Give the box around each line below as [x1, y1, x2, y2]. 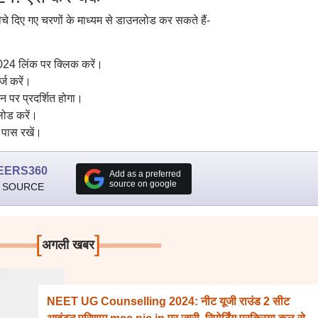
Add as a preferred [109, 168, 181, 179]
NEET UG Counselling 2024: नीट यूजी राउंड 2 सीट [47, 295, 290, 307]
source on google [109, 178, 177, 189]
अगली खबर [42, 238, 95, 252]
